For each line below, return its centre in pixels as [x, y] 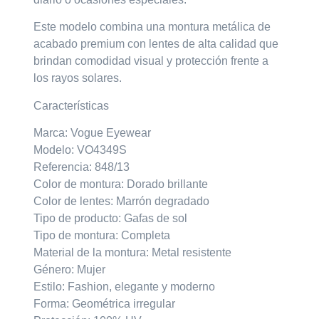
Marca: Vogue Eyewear [93, 132]
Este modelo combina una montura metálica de [152, 27]
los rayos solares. [78, 78]
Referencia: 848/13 [82, 167]
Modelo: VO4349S [80, 150]
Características [72, 105]
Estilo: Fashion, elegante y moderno [125, 286]
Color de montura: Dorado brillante [121, 184]
